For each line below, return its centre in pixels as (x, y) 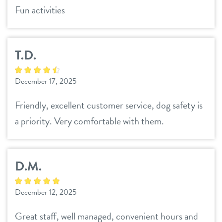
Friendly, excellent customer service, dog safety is (109, 105)
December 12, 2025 (46, 192)
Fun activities (40, 10)
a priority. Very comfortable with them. (89, 121)
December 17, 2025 (46, 81)
